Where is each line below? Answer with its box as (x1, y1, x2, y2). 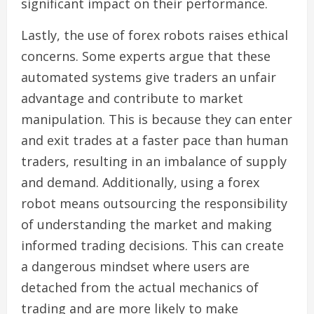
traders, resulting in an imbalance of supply (21, 153, 287, 170)
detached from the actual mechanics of (21, 279, 259, 296)
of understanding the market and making (21, 216, 272, 233)
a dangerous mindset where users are (21, 258, 250, 275)
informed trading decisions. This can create (21, 237, 284, 254)
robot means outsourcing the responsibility (21, 195, 287, 212)
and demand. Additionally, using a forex (21, 174, 259, 191)
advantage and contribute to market (21, 90, 243, 107)
